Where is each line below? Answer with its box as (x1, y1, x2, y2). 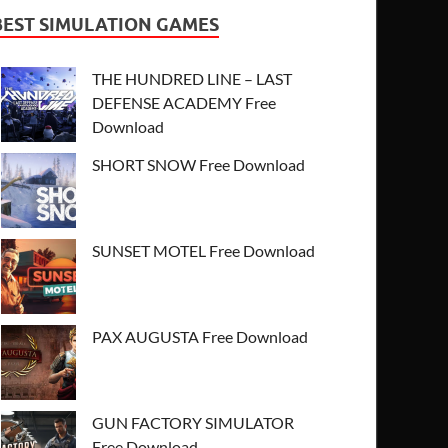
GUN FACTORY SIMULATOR (92, 412, 295, 432)
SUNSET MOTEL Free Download (92, 240, 316, 260)
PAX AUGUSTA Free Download (92, 326, 309, 346)
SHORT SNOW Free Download (92, 154, 306, 174)
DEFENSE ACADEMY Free (92, 92, 277, 112)
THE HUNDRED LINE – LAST (92, 68, 293, 88)
